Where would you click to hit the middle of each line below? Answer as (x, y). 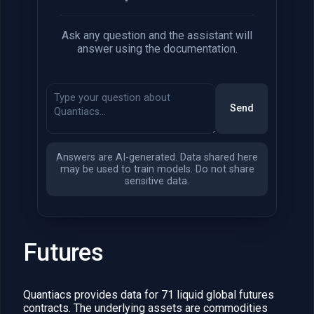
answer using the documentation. (157, 48)
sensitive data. (157, 181)
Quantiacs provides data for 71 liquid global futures (149, 295)
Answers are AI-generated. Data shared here (157, 157)
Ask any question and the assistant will (157, 35)
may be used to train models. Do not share (157, 169)
